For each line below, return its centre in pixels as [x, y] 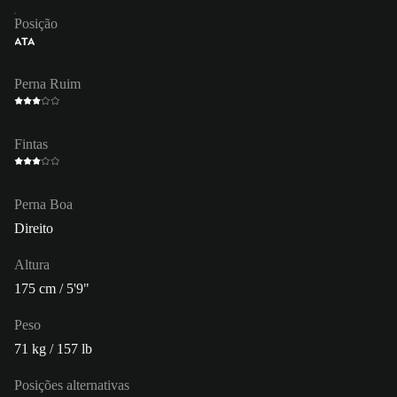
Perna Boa [43, 204]
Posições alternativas [72, 385]
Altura [32, 264]
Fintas [31, 144]
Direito [34, 228]
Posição [36, 23]
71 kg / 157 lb [53, 348]
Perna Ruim [47, 83]
